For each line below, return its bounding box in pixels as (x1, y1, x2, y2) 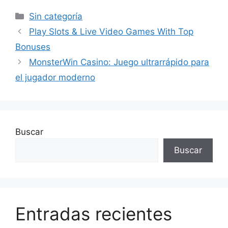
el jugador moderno (15, 72, 95, 82)
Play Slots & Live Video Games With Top (29, 26, 194, 37)
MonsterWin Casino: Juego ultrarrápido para (29, 57, 210, 67)
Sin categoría (29, 11, 83, 21)
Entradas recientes (15, 203, 172, 224)
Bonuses (15, 42, 50, 52)
